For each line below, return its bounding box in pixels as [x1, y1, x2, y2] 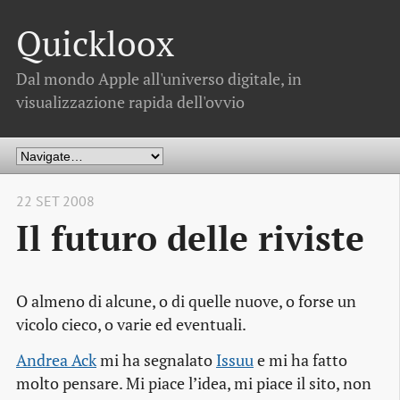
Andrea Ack [16, 350, 96, 371]
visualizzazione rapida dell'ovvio [16, 91, 245, 112]
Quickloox [16, 21, 174, 67]
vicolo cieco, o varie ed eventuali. [16, 314, 246, 336]
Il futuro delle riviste [16, 215, 364, 261]
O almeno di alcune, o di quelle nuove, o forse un [16, 291, 356, 312]
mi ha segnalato [96, 350, 216, 371]
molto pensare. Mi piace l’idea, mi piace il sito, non [16, 373, 371, 395]
